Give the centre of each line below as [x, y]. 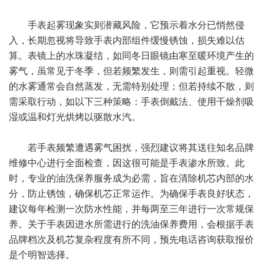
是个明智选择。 [42, 255]
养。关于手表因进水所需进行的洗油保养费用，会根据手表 [131, 224]
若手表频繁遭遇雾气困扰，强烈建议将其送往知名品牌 [131, 148]
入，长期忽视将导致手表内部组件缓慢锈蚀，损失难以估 [127, 40]
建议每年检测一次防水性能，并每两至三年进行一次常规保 [131, 209]
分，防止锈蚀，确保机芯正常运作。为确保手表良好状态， [131, 194]
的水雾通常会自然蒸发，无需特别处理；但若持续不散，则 [131, 86]
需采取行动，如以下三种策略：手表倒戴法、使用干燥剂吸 [131, 102]
